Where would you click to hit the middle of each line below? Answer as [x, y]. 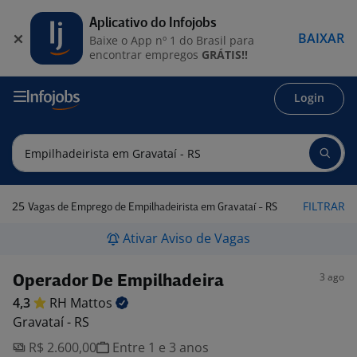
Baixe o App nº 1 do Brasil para [172, 40]
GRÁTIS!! [225, 54]
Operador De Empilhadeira [118, 282]
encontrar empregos [145, 54]
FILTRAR [324, 206]
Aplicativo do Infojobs [153, 23]
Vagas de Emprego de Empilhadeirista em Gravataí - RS [153, 208]
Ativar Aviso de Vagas [186, 238]
